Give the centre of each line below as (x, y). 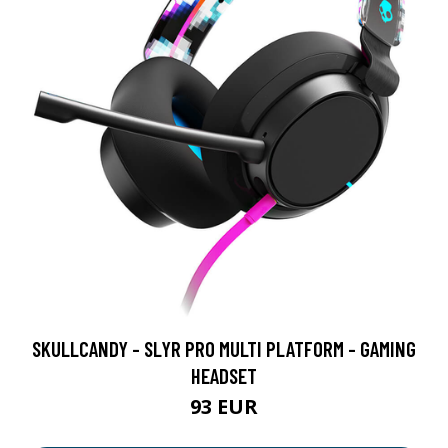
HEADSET (224, 375)
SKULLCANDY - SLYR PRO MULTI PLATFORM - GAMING (224, 348)
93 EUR (224, 406)
